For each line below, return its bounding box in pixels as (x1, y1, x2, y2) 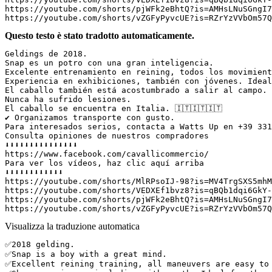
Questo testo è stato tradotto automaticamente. (5, 30, 194, 41)
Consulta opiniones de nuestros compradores (5, 131, 219, 140)
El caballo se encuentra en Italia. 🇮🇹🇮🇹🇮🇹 (5, 103, 232, 113)
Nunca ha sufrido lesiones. (5, 94, 141, 104)
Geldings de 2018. (5, 49, 97, 58)
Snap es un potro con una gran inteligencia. (5, 58, 223, 67)
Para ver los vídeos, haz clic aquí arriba (5, 158, 214, 168)
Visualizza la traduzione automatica (5, 220, 140, 231)
